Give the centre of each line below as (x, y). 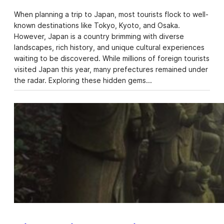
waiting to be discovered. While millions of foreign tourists (112, 58)
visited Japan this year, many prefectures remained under (111, 69)
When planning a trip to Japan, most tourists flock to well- (111, 14)
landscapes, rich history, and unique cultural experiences (109, 47)
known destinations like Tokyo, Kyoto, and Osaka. (97, 25)
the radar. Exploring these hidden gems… (83, 80)
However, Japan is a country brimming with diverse (99, 36)
